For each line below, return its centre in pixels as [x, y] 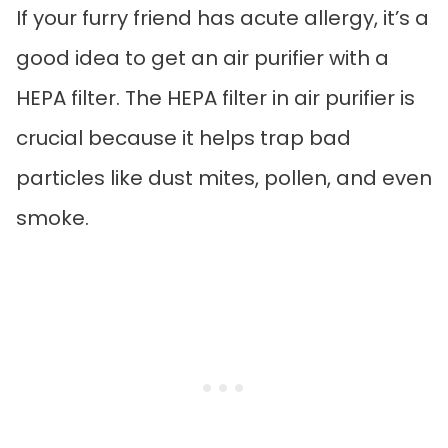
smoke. [52, 218]
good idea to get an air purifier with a [202, 58]
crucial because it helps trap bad [183, 138]
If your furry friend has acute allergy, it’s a [222, 18]
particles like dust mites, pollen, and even [224, 178]
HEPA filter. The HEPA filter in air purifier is [215, 98]
